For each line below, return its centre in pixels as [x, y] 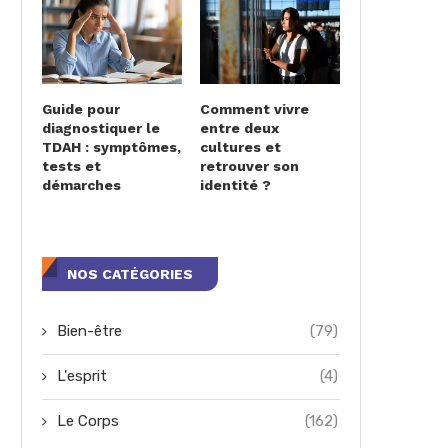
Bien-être [89, 330]
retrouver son [249, 165]
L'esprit [82, 375]
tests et [71, 165]
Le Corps [88, 420]
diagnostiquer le [101, 127]
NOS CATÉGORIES [130, 273]
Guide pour [81, 108]
